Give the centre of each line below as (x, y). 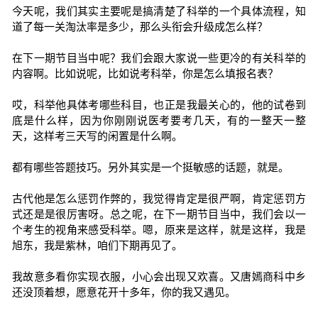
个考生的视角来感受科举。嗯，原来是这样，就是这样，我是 (159, 230)
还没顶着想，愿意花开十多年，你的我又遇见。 (124, 292)
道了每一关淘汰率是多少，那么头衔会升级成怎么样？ (139, 27)
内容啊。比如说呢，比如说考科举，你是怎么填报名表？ (145, 73)
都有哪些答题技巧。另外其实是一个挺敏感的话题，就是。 (150, 167)
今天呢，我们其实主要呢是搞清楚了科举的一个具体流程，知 (159, 11)
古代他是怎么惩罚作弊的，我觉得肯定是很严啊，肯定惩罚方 (159, 198)
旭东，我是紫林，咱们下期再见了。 (97, 245)
